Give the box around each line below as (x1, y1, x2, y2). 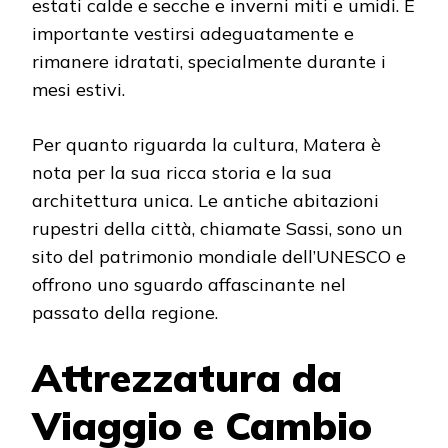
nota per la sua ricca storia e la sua (32, 160, 332, 184)
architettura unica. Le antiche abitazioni (32, 188, 379, 212)
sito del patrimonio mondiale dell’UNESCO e (32, 244, 406, 268)
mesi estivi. (32, 77, 125, 101)
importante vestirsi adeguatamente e (32, 21, 354, 45)
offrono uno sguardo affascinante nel (32, 272, 346, 296)
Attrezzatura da (32, 352, 342, 402)
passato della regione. (32, 300, 218, 324)
